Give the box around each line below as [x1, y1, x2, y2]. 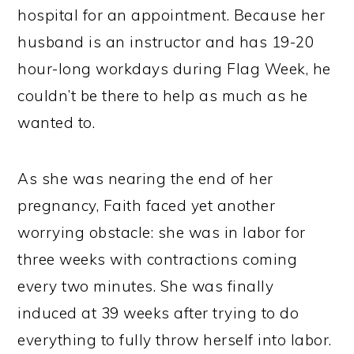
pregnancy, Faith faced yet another [17, 196, 276, 216]
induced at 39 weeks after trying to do [17, 303, 299, 323]
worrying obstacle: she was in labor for [17, 223, 306, 243]
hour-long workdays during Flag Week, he [17, 59, 331, 79]
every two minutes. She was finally [17, 277, 274, 296]
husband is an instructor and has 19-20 [17, 32, 314, 52]
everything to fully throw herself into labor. [17, 330, 332, 350]
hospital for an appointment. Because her [17, 6, 326, 25]
